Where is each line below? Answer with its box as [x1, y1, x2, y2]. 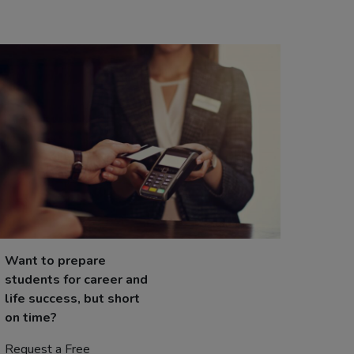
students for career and [5, 271, 148, 288]
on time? [5, 309, 57, 326]
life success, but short [5, 290, 140, 307]
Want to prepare [5, 252, 106, 269]
